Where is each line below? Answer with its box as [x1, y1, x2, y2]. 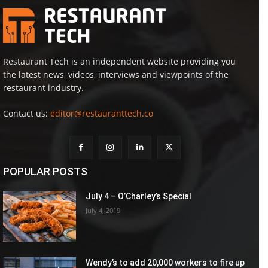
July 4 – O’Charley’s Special [86, 191, 192, 201]
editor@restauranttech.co [50, 107, 153, 119]
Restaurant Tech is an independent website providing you [3, 55, 236, 67]
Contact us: [3, 107, 50, 119]
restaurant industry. [3, 81, 84, 93]
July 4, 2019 [86, 205, 121, 215]
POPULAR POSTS [3, 165, 87, 178]
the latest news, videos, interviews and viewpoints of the [3, 68, 229, 80]
